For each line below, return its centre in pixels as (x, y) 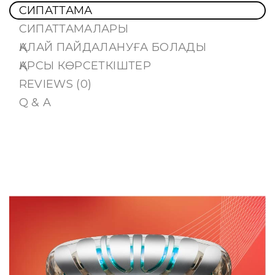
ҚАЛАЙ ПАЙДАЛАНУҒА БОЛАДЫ (113, 48)
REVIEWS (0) (55, 84)
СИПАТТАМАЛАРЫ (74, 29)
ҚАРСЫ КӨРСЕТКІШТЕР (85, 66)
